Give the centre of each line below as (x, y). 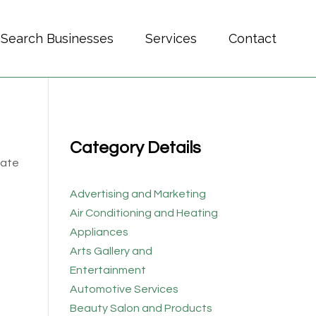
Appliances (99, 232)
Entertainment (108, 271)
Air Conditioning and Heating (144, 213)
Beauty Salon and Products (141, 309)
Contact (252, 38)
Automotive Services (124, 290)
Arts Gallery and (111, 251)
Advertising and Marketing (138, 194)
